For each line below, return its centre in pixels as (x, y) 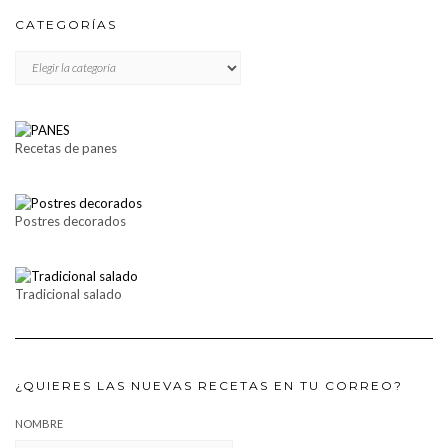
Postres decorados (70, 221)
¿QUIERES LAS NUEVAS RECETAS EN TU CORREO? (209, 385)
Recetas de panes (66, 148)
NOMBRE (39, 423)
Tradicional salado (68, 293)
